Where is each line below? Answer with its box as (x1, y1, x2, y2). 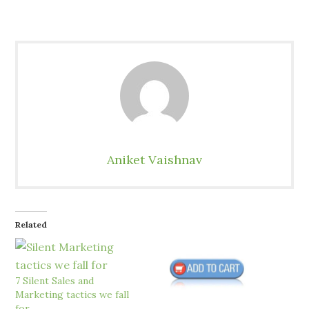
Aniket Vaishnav (107, 152, 202, 168)
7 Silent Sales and (15, 275, 94, 288)
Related (15, 219, 48, 230)
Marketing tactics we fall (15, 288, 130, 301)
